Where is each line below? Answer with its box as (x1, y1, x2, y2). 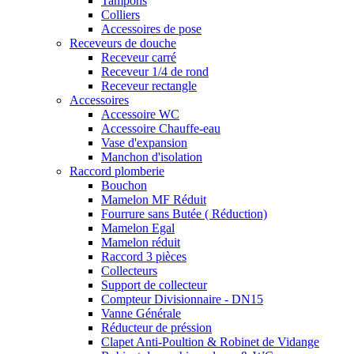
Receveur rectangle (101, 78, 197, 92)
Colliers (101, 7, 140, 21)
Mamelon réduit (101, 235, 180, 249)
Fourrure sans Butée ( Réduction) (101, 206, 267, 220)
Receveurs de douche (70, 36, 176, 50)
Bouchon (101, 178, 147, 192)
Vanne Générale (101, 306, 181, 320)
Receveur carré (101, 50, 176, 64)
